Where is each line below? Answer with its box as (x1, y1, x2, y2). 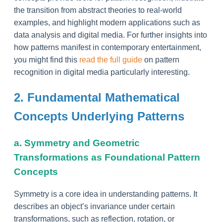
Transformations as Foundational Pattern (14, 152, 200, 163)
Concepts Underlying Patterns (14, 109, 184, 123)
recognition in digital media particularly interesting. (14, 67, 190, 76)
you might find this (14, 55, 79, 64)
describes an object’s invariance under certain (14, 202, 175, 211)
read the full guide (79, 55, 142, 64)
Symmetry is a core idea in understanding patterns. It (14, 190, 197, 199)
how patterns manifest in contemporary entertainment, (14, 43, 201, 52)
